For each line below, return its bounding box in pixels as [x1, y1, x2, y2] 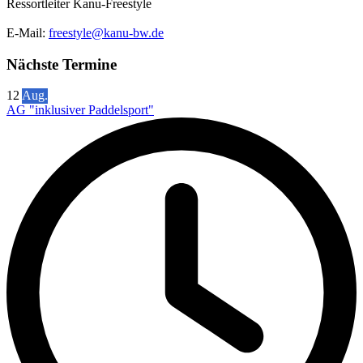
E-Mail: [6, 26, 49, 41]
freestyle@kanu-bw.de [49, 26, 164, 41]
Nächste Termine [6, 55, 117, 73]
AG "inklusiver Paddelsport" [6, 103, 154, 117]
